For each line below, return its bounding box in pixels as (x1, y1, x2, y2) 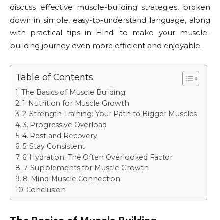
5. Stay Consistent (22, 142, 85, 151)
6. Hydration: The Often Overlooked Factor (22, 153, 173, 162)
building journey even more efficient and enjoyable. (10, 41, 202, 51)
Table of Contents (15, 72, 93, 83)
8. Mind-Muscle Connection (22, 174, 120, 184)
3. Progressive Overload (22, 120, 107, 130)
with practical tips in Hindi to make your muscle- (10, 28, 210, 38)
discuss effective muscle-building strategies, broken (10, 2, 210, 12)
